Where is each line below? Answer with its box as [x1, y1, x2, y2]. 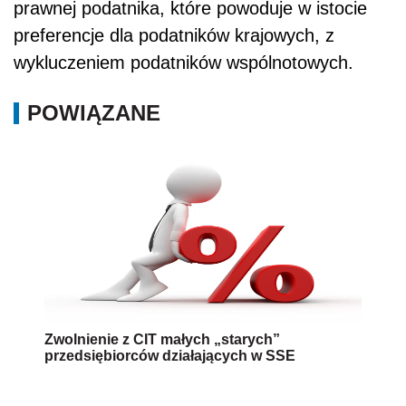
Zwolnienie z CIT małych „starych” [44, 331, 280, 347]
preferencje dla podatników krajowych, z [14, 24, 334, 45]
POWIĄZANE [27, 100, 160, 125]
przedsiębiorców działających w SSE [44, 347, 295, 363]
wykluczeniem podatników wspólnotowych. [14, 52, 353, 72]
